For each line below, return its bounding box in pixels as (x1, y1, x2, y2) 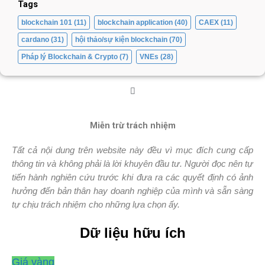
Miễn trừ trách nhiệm (89, 120, 176, 131)
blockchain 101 (21, 18, 72, 27)
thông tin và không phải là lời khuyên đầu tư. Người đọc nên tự (12, 159, 253, 169)
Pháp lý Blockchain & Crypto (21, 53, 118, 61)
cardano (21, 35, 49, 44)
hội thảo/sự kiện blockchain (75, 35, 167, 44)
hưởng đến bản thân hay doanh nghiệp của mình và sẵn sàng (12, 186, 253, 196)
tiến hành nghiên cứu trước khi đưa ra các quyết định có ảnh (12, 173, 253, 183)
